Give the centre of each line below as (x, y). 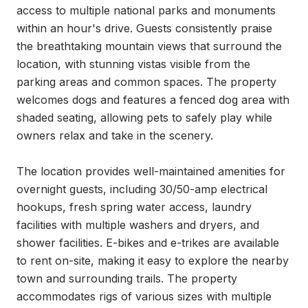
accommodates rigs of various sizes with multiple (144, 296)
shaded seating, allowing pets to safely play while (144, 118)
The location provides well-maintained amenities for (151, 171)
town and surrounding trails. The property (127, 278)
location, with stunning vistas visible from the (133, 64)
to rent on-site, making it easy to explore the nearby (153, 261)
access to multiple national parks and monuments (146, 10)
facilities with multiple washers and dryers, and (138, 225)
